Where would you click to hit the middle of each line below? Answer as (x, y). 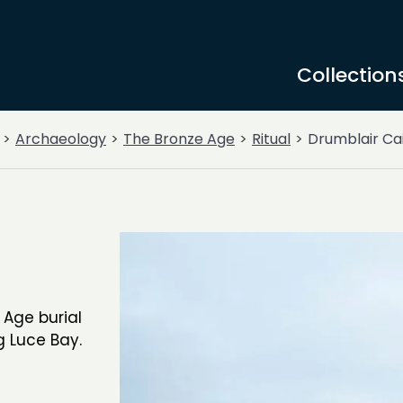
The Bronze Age (179, 139)
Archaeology (61, 139)
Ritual (271, 139)
